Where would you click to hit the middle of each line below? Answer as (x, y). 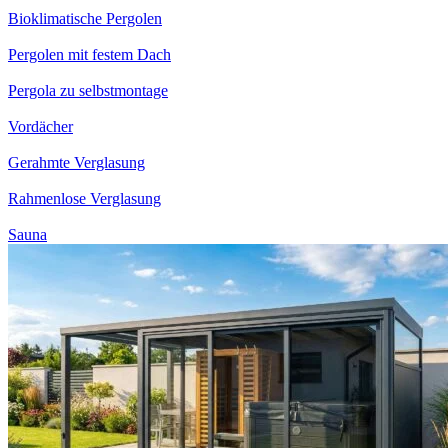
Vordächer (40, 126)
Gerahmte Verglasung (76, 162)
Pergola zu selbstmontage (88, 90)
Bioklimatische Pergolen (85, 18)
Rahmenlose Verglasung (84, 198)
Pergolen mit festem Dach (89, 54)
